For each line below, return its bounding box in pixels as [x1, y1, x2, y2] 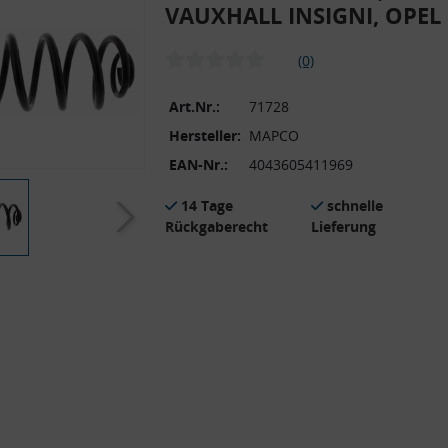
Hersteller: [169, 125, 241, 145]
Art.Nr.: [169, 96, 220, 116]
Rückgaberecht [165, 216, 268, 236]
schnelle [327, 195, 383, 215]
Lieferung [311, 216, 376, 236]
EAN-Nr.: [169, 154, 228, 174]
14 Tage [181, 195, 233, 215]
